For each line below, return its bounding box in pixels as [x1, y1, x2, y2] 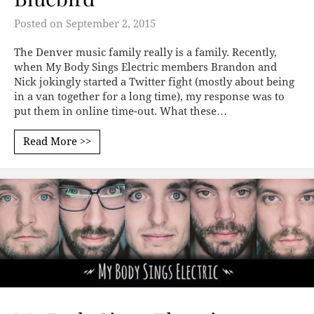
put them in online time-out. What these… [14, 105, 227, 118]
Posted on [14, 18, 66, 31]
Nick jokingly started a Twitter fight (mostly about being [14, 76, 294, 89]
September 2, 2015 [66, 18, 156, 31]
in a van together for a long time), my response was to [14, 90, 285, 104]
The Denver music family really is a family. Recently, [14, 46, 277, 60]
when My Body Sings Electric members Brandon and [14, 61, 277, 74]
